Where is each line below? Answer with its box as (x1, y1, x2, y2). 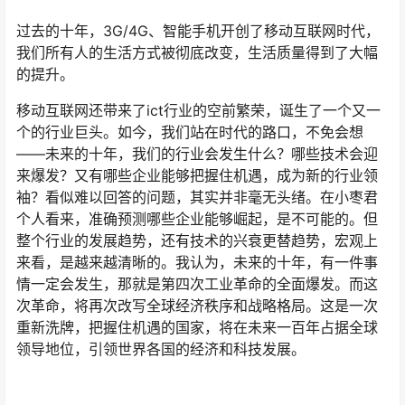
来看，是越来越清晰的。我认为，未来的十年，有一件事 (16, 253, 378, 272)
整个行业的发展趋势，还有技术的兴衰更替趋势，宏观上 (16, 231, 378, 250)
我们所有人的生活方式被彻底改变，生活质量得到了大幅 (16, 43, 378, 62)
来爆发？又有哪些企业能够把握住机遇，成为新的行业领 (16, 166, 378, 185)
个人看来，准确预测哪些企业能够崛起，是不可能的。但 (16, 210, 378, 229)
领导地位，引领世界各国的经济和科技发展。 (16, 340, 306, 359)
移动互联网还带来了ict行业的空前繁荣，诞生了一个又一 (16, 101, 381, 120)
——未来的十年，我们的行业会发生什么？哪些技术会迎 (16, 145, 378, 164)
